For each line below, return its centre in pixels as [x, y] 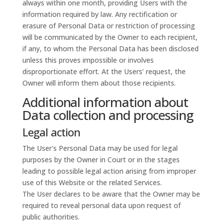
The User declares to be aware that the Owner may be [111, 194]
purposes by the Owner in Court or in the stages [101, 160]
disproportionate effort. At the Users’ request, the [104, 71]
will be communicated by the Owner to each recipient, [110, 37]
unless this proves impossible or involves [88, 60]
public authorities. [51, 217]
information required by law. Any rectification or [100, 14]
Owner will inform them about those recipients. [99, 83]
